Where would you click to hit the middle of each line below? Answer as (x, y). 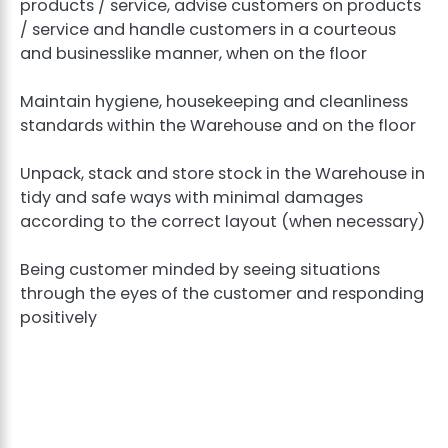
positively (60, 318)
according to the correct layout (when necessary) (222, 222)
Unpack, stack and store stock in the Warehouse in (222, 174)
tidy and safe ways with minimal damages (191, 198)
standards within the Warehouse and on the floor (222, 126)
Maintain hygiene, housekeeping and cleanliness (214, 102)
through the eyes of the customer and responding (222, 294)
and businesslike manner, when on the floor (195, 53)
